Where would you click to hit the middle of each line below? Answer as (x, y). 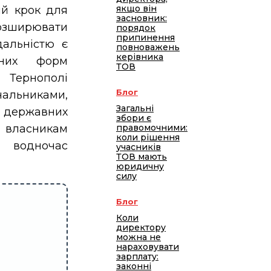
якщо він (136, 9)
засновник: (142, 18)
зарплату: (137, 257)
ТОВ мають (142, 157)
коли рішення (148, 138)
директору (141, 228)
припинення (145, 38)
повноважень (148, 47)
